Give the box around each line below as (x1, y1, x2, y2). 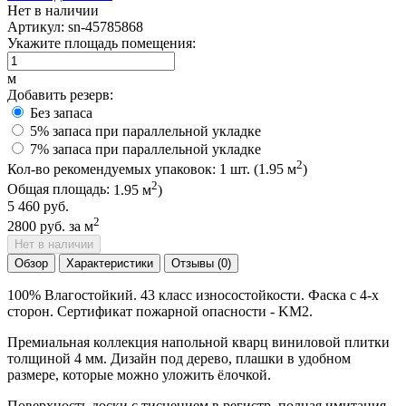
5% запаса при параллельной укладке (30, 122, 261, 139)
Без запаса (30, 104, 92, 121)
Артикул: (7, 18, 64, 34)
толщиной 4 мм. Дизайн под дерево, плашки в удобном (7, 350, 351, 366)
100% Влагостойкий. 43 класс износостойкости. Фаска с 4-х (7, 286, 379, 303)
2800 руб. (7, 217, 69, 234)
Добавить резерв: (7, 86, 113, 102)
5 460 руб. (7, 198, 69, 214)
